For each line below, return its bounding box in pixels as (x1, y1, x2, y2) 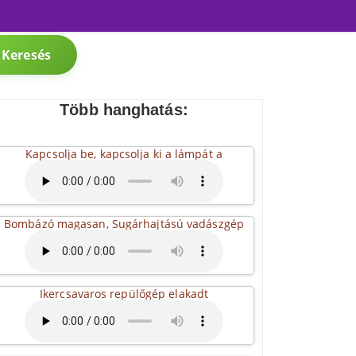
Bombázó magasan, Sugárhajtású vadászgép (4, 216, 244, 231)
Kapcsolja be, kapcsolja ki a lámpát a (25, 146, 222, 161)
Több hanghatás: (60, 101, 188, 118)
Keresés (2, 46, 51, 64)
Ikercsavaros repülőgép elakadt (40, 286, 208, 301)
